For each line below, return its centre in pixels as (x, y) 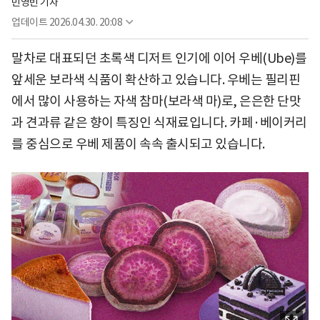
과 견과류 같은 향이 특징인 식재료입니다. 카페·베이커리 (159, 122)
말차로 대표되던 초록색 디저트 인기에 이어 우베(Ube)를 (159, 58)
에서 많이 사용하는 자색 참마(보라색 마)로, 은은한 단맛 (156, 101)
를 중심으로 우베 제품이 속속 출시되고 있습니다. (138, 144)
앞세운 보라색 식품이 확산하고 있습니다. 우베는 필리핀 (156, 79)
